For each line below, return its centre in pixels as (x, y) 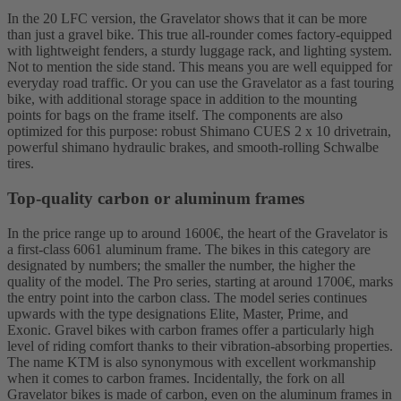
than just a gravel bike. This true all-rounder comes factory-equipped (200, 35)
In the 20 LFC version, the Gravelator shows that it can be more (187, 19)
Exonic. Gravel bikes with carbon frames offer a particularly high (191, 329)
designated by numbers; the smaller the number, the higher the (181, 265)
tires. (21, 164)
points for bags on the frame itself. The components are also (175, 115)
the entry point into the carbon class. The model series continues (187, 297)
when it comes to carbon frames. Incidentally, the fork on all (176, 378)
